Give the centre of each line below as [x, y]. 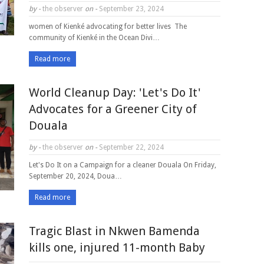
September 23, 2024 [131, 9]
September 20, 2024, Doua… [75, 176]
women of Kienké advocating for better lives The [108, 27]
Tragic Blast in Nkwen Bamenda [114, 231]
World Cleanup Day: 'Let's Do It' [115, 93]
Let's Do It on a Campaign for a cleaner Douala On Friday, [123, 165]
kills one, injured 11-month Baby [117, 247]
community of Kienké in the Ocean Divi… [94, 38]
